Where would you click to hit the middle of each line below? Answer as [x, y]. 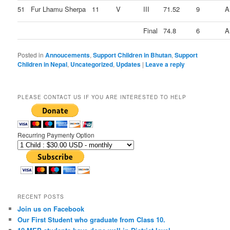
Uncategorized [92, 64]
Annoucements [68, 55]
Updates [129, 64]
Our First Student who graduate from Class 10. [92, 219]
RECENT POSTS [41, 196]
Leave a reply [165, 64]
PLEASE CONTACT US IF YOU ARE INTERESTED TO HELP [102, 97]
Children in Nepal [43, 64]
